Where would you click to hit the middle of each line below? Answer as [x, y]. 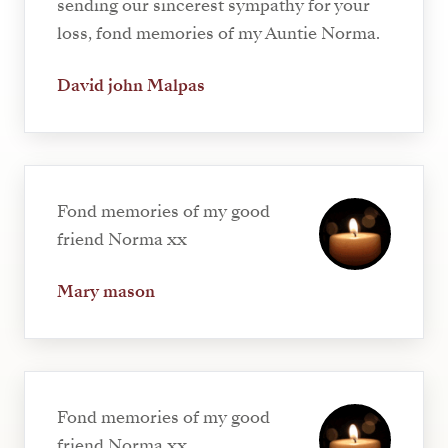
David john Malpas [131, 85]
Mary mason [106, 291]
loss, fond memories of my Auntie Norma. [218, 33]
